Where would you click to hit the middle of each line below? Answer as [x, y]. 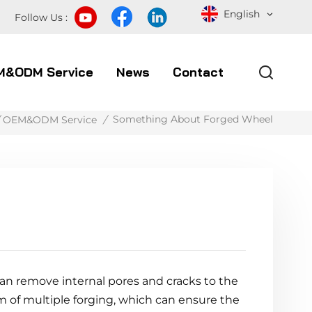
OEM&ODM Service [50, 119]
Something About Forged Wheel [193, 119]
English [242, 14]
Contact [198, 72]
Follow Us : [41, 17]
